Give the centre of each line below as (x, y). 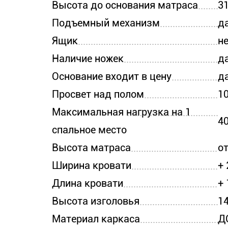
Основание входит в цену (112, 76)
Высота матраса (91, 148)
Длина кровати (88, 183)
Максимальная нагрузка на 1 (121, 112)
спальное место (89, 130)
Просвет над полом (98, 94)
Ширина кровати (92, 165)
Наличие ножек (88, 59)
